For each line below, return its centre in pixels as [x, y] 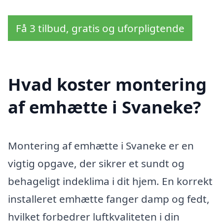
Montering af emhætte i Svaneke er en [101, 146]
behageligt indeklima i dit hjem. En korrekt [110, 181]
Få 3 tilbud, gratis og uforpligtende [100, 28]
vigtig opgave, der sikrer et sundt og [96, 164]
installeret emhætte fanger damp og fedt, [109, 199]
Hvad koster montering [107, 84]
